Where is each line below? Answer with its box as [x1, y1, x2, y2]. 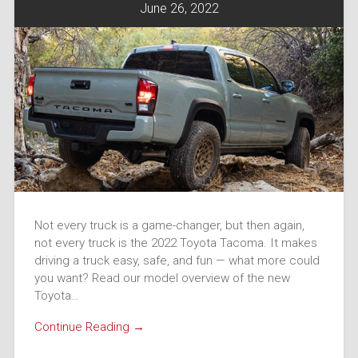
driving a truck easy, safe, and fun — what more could [34, 253, 320, 268]
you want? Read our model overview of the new [34, 270, 290, 285]
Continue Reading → [34, 319, 145, 334]
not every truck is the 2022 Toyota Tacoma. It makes [34, 235, 317, 250]
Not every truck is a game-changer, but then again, [34, 217, 304, 233]
